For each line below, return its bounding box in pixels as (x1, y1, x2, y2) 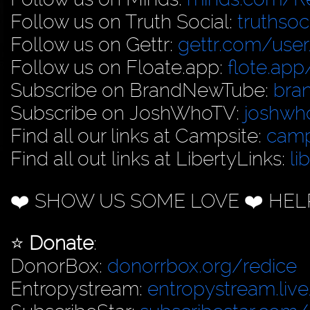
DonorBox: (10, 254, 107, 277)
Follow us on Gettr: (10, 33, 178, 56)
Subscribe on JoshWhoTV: (10, 101, 244, 125)
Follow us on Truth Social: (10, 10, 237, 33)
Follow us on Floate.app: (10, 55, 228, 79)
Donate (29, 231, 93, 255)
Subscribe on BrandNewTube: (10, 78, 273, 102)
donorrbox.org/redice (107, 254, 297, 277)
